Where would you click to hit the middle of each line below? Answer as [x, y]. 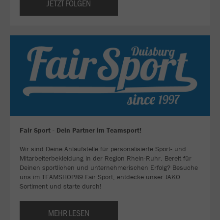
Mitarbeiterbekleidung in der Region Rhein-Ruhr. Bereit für [106, 158]
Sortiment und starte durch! [61, 186]
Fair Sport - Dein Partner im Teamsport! [81, 130]
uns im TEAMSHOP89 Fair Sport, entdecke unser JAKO [100, 177]
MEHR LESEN [69, 212]
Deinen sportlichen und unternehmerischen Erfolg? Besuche [109, 167]
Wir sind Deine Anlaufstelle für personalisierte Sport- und [103, 149]
